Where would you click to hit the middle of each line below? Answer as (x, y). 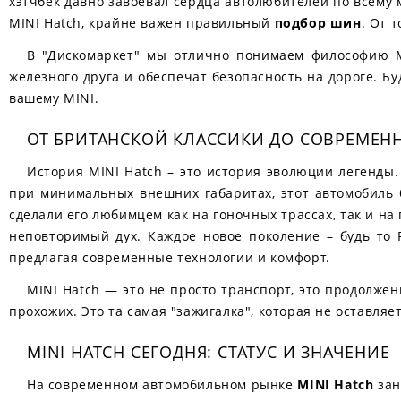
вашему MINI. (54, 98)
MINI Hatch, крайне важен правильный (142, 23)
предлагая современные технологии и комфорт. (170, 257)
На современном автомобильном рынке (162, 384)
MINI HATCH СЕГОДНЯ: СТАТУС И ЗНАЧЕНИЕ (209, 352)
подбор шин (318, 23)
